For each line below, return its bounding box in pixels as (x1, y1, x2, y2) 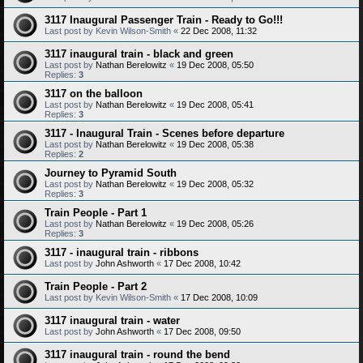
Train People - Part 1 (45, 207, 147, 219)
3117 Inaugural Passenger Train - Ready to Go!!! (45, 14, 283, 26)
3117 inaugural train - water (45, 314, 180, 327)
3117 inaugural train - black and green (45, 48, 233, 60)
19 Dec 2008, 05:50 (177, 60, 254, 70)
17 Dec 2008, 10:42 (164, 258, 241, 268)
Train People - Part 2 (45, 280, 147, 293)
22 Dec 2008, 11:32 (181, 26, 257, 36)
